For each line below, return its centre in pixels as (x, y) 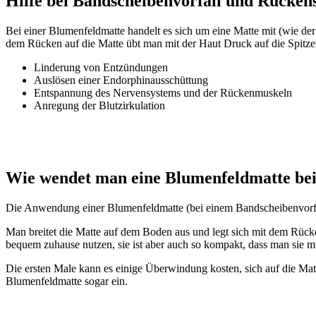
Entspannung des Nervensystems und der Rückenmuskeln (163, 92)
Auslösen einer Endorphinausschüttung (121, 80)
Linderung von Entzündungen (101, 67)
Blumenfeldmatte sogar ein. (67, 281)
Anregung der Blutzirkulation (99, 105)
